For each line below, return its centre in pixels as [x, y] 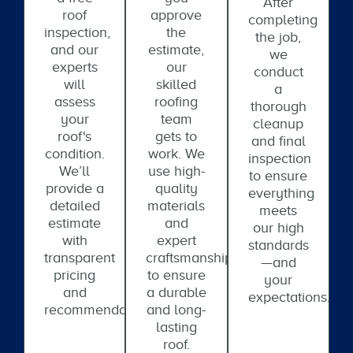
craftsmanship [190, 258]
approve [176, 15]
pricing [75, 275]
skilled [176, 84]
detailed [74, 206]
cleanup [279, 124]
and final [278, 141]
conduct [278, 72]
